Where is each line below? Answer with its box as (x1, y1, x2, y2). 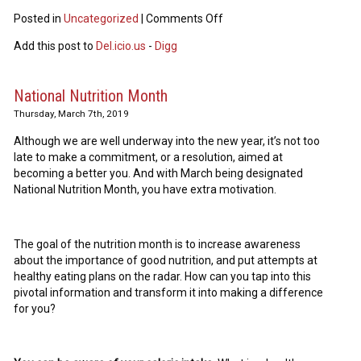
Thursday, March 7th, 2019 (14, 108, 130, 120)
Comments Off (146, 12, 224, 26)
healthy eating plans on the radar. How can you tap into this (14, 270, 312, 284)
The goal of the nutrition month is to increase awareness (14, 238, 301, 251)
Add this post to (14, 39, 97, 53)
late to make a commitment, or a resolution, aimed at (14, 151, 284, 164)
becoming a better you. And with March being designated (14, 167, 304, 180)
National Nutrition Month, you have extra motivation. (14, 183, 277, 197)
